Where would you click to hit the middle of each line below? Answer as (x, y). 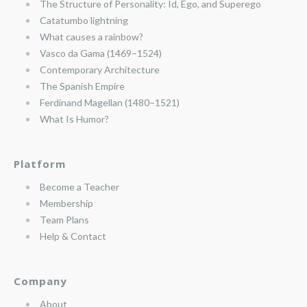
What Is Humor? (74, 119)
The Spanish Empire (82, 86)
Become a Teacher (79, 187)
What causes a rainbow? (91, 37)
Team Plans (64, 220)
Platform (40, 164)
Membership (66, 203)
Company (40, 281)
